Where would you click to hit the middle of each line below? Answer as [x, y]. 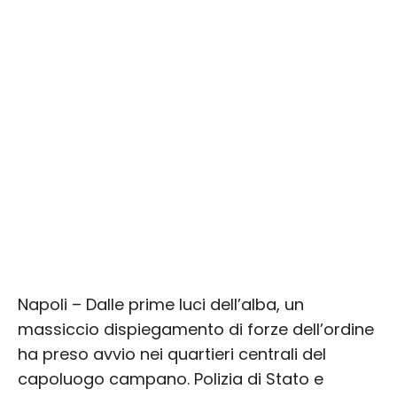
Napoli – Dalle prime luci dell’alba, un [161, 304]
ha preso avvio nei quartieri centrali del [172, 354]
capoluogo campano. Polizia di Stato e [171, 378]
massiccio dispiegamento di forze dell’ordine [196, 329]
